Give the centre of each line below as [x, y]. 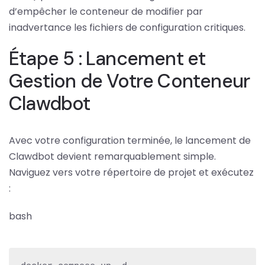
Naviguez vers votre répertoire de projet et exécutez [131, 172]
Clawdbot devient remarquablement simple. [112, 156]
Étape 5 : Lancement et [107, 58]
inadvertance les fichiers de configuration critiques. [127, 27]
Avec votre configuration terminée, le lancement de [130, 140]
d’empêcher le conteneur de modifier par [106, 11]
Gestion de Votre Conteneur [130, 81]
